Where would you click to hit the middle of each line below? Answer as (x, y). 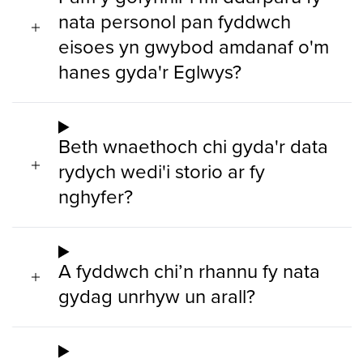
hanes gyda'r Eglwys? (150, 72)
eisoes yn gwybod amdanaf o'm (194, 47)
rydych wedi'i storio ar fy (162, 171)
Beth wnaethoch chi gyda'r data (193, 145)
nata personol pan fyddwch (175, 21)
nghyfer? (96, 196)
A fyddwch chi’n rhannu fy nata (189, 270)
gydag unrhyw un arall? (157, 295)
